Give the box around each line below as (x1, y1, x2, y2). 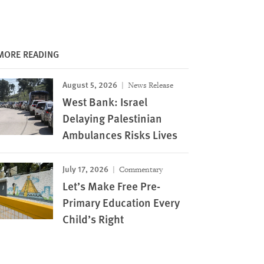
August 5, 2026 (62, 78, 117, 90)
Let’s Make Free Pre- (62, 177, 160, 194)
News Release (126, 80, 173, 90)
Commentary (117, 164, 163, 174)
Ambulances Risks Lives (62, 126, 177, 143)
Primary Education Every (62, 194, 180, 210)
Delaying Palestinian (62, 110, 162, 126)
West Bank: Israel (62, 93, 147, 110)
